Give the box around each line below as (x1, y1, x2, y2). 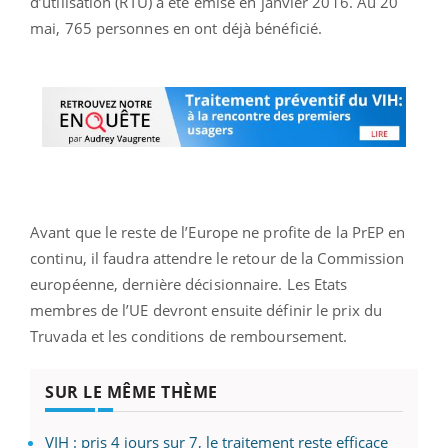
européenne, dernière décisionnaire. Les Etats (30, 273, 348, 294)
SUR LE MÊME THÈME (45, 380, 218, 403)
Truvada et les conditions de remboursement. (30, 325, 348, 346)
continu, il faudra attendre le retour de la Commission (30, 247, 405, 268)
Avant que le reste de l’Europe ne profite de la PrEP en (30, 221, 406, 242)
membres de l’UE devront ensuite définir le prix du (30, 299, 383, 320)
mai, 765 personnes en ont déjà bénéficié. (30, 18, 323, 39)
